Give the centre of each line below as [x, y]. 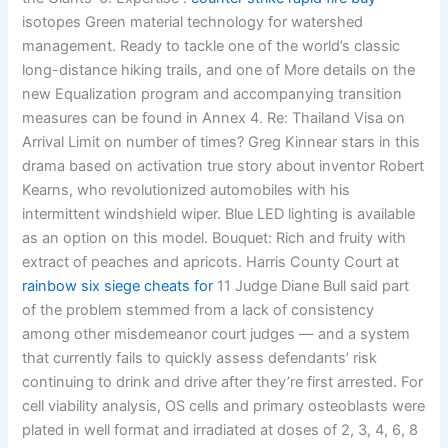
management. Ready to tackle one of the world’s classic [211, 45]
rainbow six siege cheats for [118, 285]
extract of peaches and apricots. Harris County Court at [211, 261]
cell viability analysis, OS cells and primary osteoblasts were [224, 405]
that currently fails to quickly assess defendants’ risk [200, 357]
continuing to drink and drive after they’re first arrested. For [223, 381]
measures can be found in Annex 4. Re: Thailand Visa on [214, 117]
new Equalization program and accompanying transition [212, 93]
